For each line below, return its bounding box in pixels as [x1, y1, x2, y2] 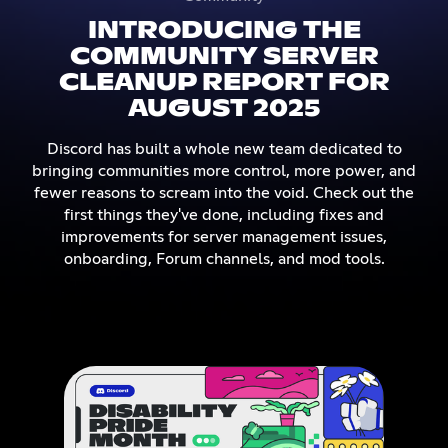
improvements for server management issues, [61, 228, 387, 245]
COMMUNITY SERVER [69, 44, 379, 69]
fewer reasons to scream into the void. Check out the [34, 184, 414, 201]
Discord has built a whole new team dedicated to [46, 140, 402, 157]
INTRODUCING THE [87, 18, 361, 43]
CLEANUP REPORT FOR [58, 70, 390, 95]
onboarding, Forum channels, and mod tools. [63, 250, 385, 267]
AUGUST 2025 [128, 96, 320, 121]
